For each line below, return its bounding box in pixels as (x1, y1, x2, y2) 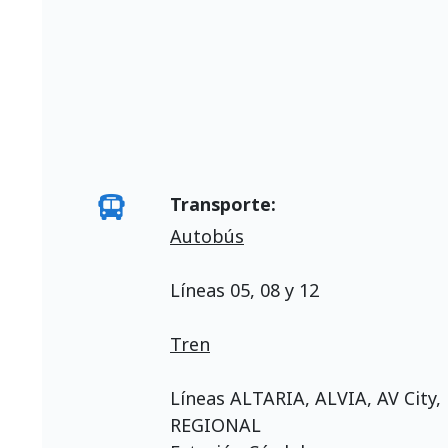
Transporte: (170, 192, 276, 216)
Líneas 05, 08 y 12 (170, 278, 319, 302)
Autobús (170, 224, 244, 248)
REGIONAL (170, 413, 261, 437)
